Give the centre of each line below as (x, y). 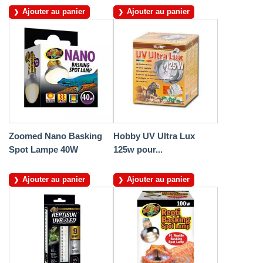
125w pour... (138, 150)
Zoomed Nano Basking (55, 136)
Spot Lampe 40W (43, 150)
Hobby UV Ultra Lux (154, 136)
